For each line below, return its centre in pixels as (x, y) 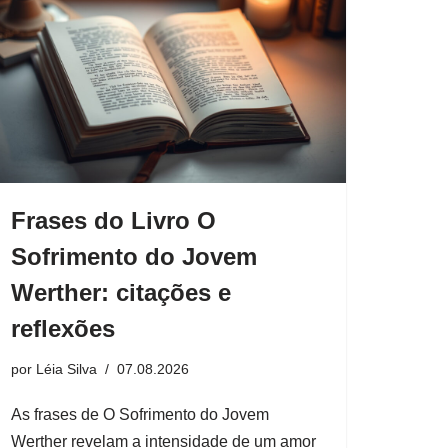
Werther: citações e (121, 292)
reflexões (63, 328)
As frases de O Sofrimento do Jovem (140, 414)
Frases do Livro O (113, 220)
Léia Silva (66, 368)
